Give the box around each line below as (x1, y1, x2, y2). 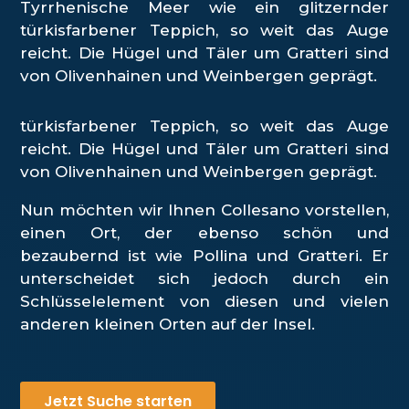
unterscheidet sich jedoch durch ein (20, 268, 389, 288)
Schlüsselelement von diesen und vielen (20, 291, 389, 310)
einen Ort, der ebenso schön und (20, 223, 389, 242)
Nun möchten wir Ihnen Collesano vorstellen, (20, 200, 389, 219)
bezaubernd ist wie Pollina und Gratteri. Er (20, 246, 389, 265)
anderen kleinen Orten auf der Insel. (20, 314, 316, 333)
